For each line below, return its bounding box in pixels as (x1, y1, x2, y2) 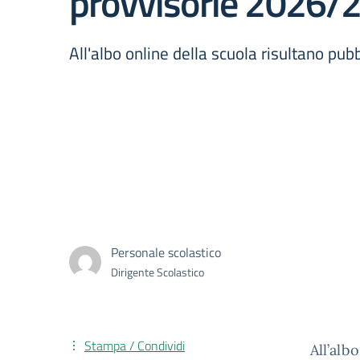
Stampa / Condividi (84, 336, 185, 355)
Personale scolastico (111, 243, 221, 262)
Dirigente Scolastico (111, 264, 204, 280)
